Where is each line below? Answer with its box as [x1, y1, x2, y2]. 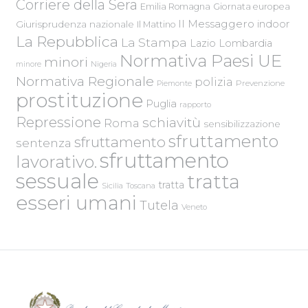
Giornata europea [212, 1, 290, 12]
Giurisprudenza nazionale [15, 19, 134, 30]
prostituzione [15, 89, 143, 113]
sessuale [15, 169, 99, 194]
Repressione [15, 113, 101, 131]
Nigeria [90, 59, 117, 69]
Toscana [125, 181, 155, 191]
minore [15, 60, 41, 69]
